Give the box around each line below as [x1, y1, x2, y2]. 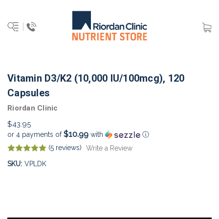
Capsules [7, 87, 50, 99]
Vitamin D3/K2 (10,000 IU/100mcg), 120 [7, 72, 185, 84]
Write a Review [86, 144, 132, 152]
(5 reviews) [48, 143, 84, 152]
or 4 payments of [7, 130, 64, 138]
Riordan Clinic [7, 103, 58, 112]
